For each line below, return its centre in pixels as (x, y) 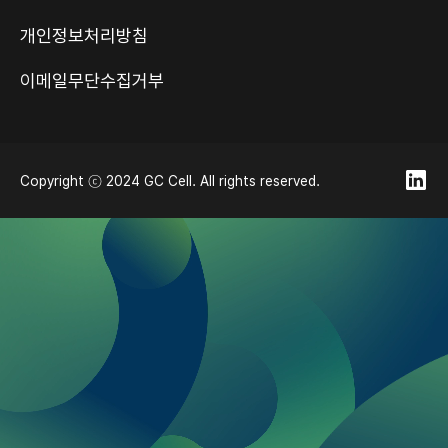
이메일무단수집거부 (92, 80)
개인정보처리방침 (84, 35)
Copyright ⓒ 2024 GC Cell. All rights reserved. (170, 180)
